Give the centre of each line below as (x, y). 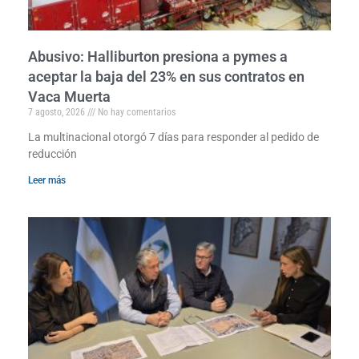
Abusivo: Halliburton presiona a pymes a (158, 56)
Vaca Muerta (69, 96)
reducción (52, 153)
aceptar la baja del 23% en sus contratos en (166, 76)
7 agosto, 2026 (58, 112)
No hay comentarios (135, 112)
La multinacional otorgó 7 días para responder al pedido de (173, 137)
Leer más (47, 180)
